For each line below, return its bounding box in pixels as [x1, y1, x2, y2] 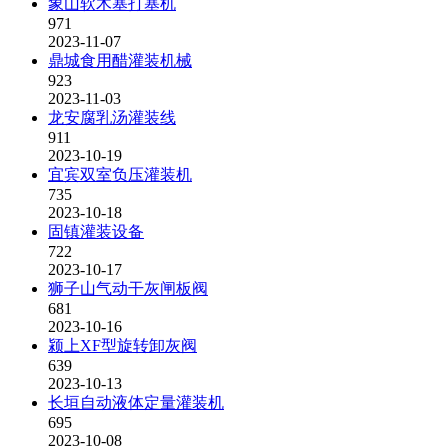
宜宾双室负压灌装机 [48, 166, 192, 183]
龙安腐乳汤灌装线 [48, 109, 176, 126]
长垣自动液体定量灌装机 [48, 394, 224, 411]
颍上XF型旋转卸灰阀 [48, 337, 197, 354]
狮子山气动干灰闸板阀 [48, 280, 208, 297]
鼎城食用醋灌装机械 [48, 52, 192, 69]
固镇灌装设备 [48, 223, 144, 240]
